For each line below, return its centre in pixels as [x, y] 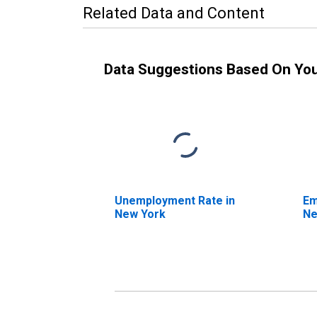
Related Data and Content [174, 13]
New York [140, 214]
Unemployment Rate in [175, 200]
